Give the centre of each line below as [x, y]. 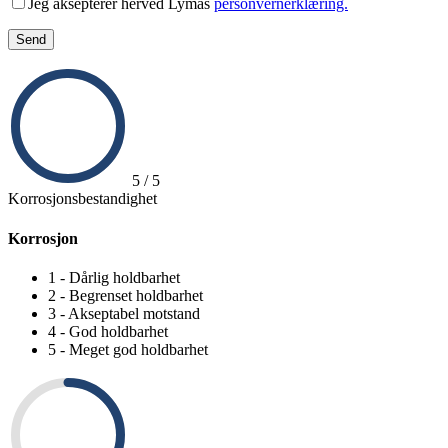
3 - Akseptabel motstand [124, 313]
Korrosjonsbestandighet [82, 199]
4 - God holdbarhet [108, 331]
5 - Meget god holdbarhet [128, 349]
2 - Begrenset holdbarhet [125, 295]
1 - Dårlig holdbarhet [114, 277]
